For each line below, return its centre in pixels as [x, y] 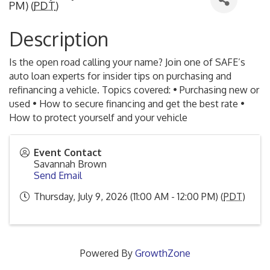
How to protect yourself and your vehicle [98, 118]
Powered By [107, 253]
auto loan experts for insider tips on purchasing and [120, 76]
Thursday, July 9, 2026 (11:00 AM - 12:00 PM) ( [129, 196]
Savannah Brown [70, 164]
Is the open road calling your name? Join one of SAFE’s [127, 62]
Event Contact [68, 152]
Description [59, 39]
